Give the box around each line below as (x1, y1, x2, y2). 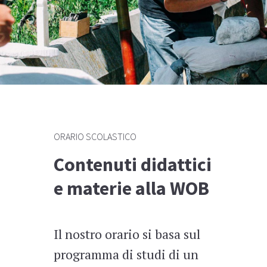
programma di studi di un (53, 246, 198, 263)
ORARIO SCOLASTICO (53, 131, 136, 143)
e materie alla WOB (53, 176, 209, 201)
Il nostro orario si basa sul (53, 225, 200, 243)
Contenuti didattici (53, 153, 212, 177)
